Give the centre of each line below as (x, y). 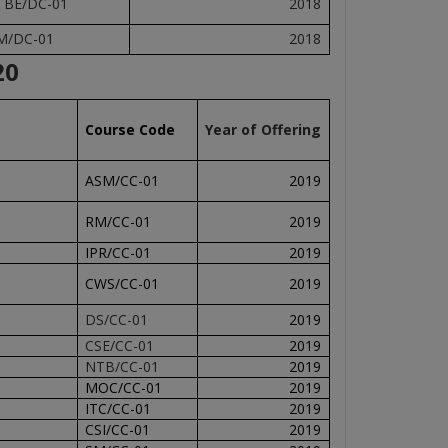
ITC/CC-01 (117, 408)
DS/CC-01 (116, 319)
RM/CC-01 (117, 221)
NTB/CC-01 (121, 366)
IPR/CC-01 (117, 252)
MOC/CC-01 (123, 387)
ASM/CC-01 (121, 180)
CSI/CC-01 (117, 429)
